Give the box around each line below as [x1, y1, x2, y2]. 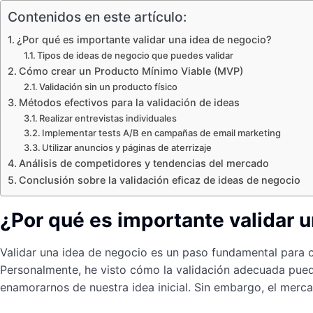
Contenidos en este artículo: [8, 8, 187, 26]
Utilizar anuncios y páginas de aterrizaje [42, 142, 212, 153]
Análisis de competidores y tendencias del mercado [18, 157, 269, 169]
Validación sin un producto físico [39, 81, 178, 92]
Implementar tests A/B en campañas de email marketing [42, 127, 282, 138]
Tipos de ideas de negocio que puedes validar [37, 50, 234, 61]
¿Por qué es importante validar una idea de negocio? [16, 34, 272, 45]
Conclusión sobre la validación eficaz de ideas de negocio [18, 174, 300, 186]
